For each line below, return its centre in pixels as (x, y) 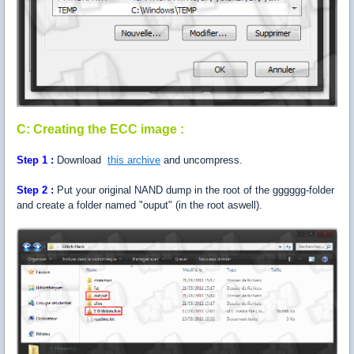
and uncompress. (201, 160)
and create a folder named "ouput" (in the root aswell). (139, 205)
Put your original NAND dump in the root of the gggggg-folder (194, 190)
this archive (134, 160)
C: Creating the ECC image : (100, 129)
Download (81, 160)
